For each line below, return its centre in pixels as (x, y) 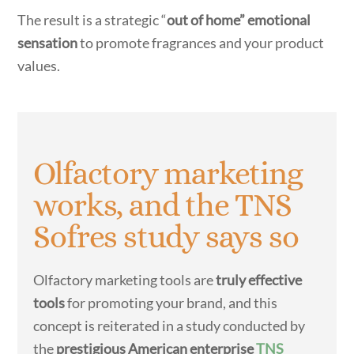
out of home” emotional (239, 20)
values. (39, 66)
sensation (48, 43)
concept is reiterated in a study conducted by (169, 325)
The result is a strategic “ (92, 20)
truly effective (259, 279)
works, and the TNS (162, 205)
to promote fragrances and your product (201, 43)
